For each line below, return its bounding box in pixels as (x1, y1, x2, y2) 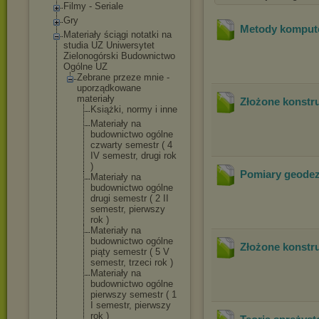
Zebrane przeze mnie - (77, 72, 169, 83)
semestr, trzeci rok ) (90, 257, 173, 268)
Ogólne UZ (63, 61, 108, 72)
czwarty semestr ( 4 (90, 140, 172, 150)
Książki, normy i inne (90, 104, 177, 115)
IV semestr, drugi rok (90, 150, 177, 161)
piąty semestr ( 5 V (90, 246, 169, 257)
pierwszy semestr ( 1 (90, 289, 177, 300)
